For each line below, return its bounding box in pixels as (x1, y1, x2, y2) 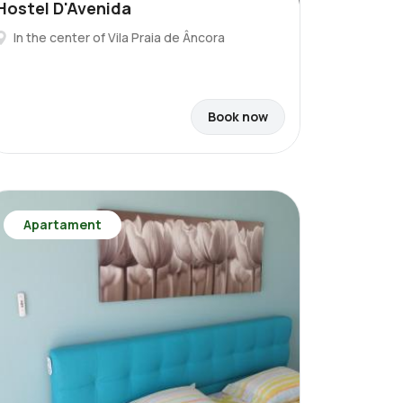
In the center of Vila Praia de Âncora (13, 29, 225, 46)
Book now (208, 108, 268, 125)
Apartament (23, 216, 102, 233)
